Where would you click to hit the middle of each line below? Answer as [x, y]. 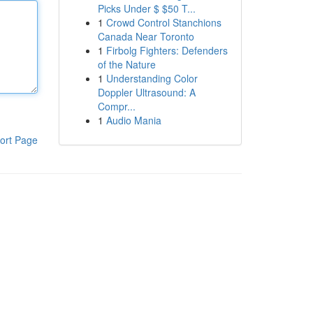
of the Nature [126, 64]
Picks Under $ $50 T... [146, 8]
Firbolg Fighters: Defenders [167, 50]
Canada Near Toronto [146, 36]
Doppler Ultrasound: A [146, 92]
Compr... [116, 106]
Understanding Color [152, 78]
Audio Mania [133, 120]
